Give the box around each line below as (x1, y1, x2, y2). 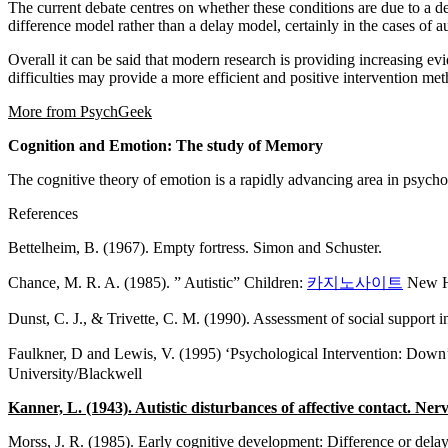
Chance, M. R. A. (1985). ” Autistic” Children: (8, 273, 307, 291)
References (8, 204, 78, 222)
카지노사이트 (307, 273, 403, 291)
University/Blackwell (8, 364, 142, 382)
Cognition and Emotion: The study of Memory (8, 136, 323, 154)
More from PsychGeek (8, 102, 152, 120)
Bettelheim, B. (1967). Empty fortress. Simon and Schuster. (8, 238, 382, 256)
